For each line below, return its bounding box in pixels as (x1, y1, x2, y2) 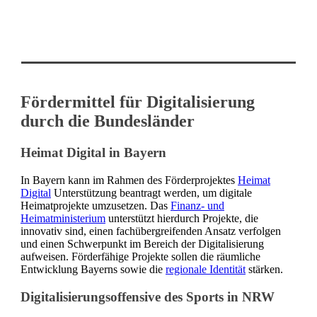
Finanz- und (171, 200, 224, 212)
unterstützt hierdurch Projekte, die (105, 212, 258, 225)
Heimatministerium (21, 212, 105, 225)
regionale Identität (166, 263, 246, 276)
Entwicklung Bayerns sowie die (21, 263, 166, 276)
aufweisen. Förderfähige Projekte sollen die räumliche (21, 250, 260, 263)
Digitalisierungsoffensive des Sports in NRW (21, 289, 275, 304)
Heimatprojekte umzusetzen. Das (21, 200, 171, 212)
